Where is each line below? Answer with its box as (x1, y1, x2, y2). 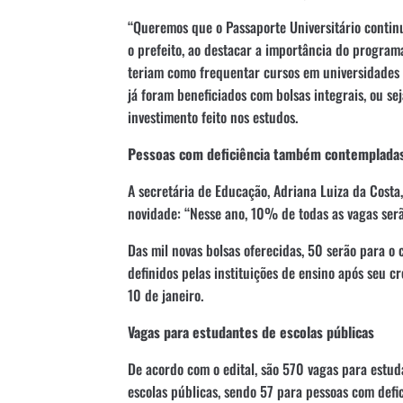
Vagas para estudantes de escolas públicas (128, 320, 374, 343)
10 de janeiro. (128, 283, 203, 306)
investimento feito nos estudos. (128, 105, 298, 128)
